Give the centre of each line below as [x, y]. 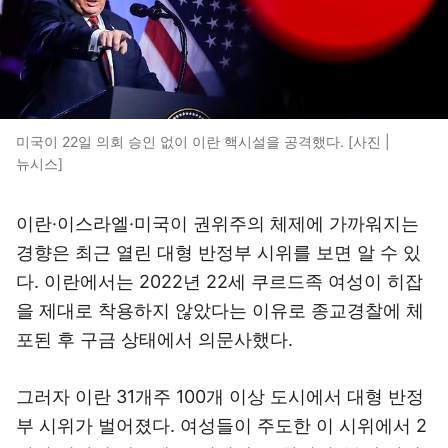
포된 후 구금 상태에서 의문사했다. [154, 339]
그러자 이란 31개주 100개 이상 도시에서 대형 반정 [220, 396]
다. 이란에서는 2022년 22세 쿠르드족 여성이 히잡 [219, 281]
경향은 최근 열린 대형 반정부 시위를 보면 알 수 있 [218, 252]
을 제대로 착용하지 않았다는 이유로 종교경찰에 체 [220, 310]
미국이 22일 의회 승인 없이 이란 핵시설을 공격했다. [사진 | [203, 141]
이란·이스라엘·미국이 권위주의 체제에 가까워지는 [217, 223]
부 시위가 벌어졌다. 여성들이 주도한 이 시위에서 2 [221, 425]
